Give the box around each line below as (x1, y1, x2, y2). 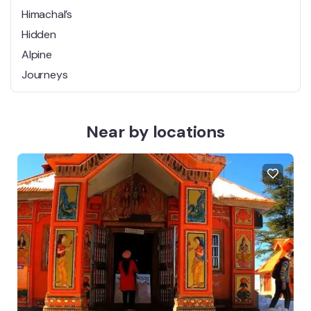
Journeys (98, 17, 149, 32)
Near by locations (86, 120, 225, 142)
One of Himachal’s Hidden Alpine (98, 1, 273, 17)
